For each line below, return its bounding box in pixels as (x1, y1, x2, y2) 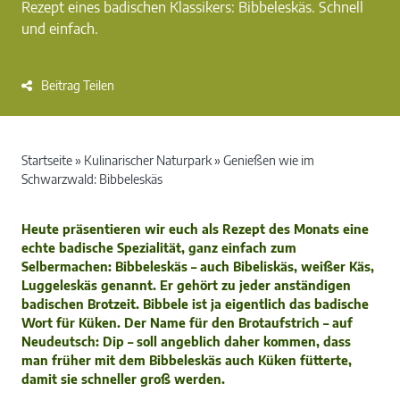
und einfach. (21, 19, 98, 37)
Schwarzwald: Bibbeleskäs (21, 171, 162, 187)
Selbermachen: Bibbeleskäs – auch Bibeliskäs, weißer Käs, (21, 258, 374, 274)
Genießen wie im (223, 152, 314, 168)
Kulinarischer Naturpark (84, 152, 212, 168)
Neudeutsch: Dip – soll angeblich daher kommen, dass (21, 333, 351, 349)
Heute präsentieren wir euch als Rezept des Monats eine (21, 221, 369, 237)
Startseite (21, 152, 72, 168)
